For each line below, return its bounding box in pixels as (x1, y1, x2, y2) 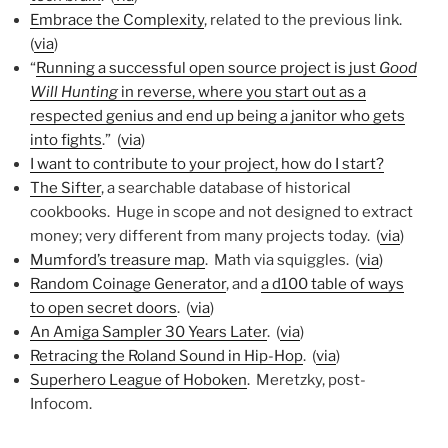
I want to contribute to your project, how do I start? (30, 154, 384, 173)
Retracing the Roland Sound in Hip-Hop (30, 346, 303, 365)
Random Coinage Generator (30, 274, 226, 293)
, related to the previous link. (204, 10, 405, 29)
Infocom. (30, 394, 92, 413)
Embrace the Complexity (30, 10, 204, 29)
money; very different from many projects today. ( (30, 226, 380, 245)
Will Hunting (30, 82, 118, 101)
